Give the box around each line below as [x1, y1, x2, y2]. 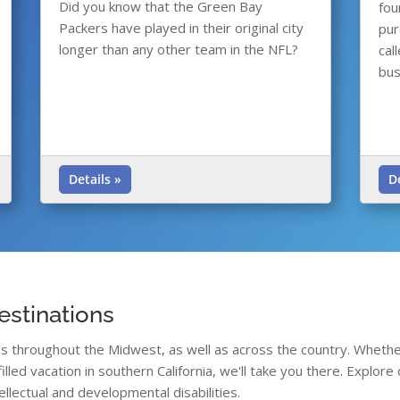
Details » [68, 171, 121, 188]
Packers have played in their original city [58, 19, 304, 37]
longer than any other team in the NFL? [58, 40, 298, 59]
